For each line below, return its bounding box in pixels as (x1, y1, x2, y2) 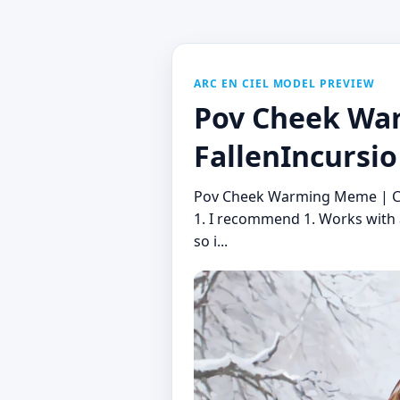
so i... (194, 231, 228, 251)
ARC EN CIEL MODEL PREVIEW (194, 76, 375, 91)
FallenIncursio (194, 137, 397, 175)
